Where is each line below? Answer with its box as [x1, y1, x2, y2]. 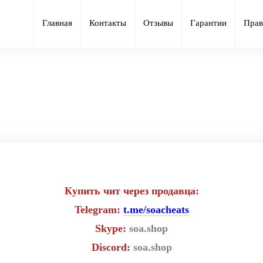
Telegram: [74, 204, 123, 215]
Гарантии [190, 18, 227, 28]
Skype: [95, 222, 129, 234]
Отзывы [143, 18, 173, 28]
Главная [42, 18, 72, 28]
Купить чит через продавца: [64, 185, 199, 197]
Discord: [91, 241, 133, 253]
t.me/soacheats [123, 204, 189, 215]
